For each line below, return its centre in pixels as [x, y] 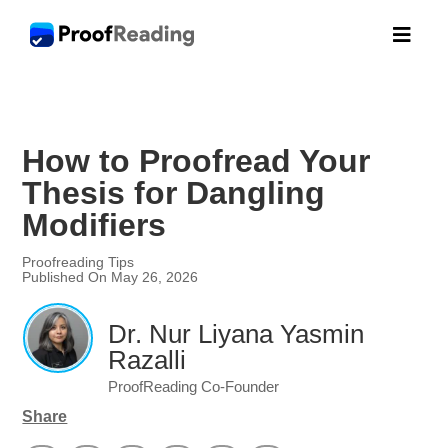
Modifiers [94, 225]
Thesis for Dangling [174, 193]
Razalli [146, 360]
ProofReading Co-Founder [193, 386]
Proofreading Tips [78, 262]
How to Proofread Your [196, 161]
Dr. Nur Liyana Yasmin [235, 334]
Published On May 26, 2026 [110, 277]
